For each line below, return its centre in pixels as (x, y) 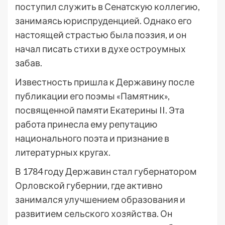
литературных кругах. (63, 152)
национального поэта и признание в (92, 138)
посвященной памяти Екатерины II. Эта (100, 110)
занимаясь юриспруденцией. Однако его (103, 21)
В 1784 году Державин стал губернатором (106, 171)
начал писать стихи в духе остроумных (100, 49)
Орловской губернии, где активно (89, 185)
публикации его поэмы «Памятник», (92, 96)
